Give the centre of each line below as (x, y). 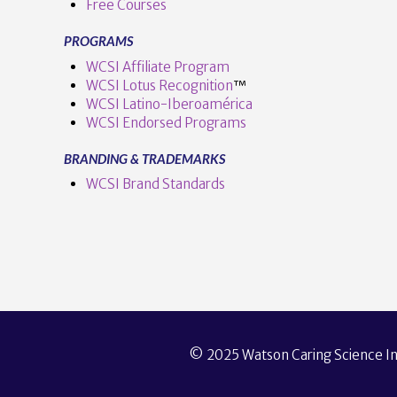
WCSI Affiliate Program (157, 66)
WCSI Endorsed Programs (166, 122)
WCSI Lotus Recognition (159, 85)
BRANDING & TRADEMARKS (144, 158)
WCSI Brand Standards (155, 184)
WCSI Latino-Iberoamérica (169, 104)
